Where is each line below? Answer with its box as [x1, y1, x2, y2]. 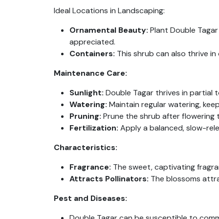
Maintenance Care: [54, 68, 127, 78]
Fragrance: [69, 162, 111, 172]
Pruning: [69, 111, 101, 121]
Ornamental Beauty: [69, 25, 148, 35]
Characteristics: [54, 142, 117, 153]
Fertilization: [69, 123, 118, 133]
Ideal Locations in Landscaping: [54, 5, 165, 16]
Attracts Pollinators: [69, 174, 149, 184]
